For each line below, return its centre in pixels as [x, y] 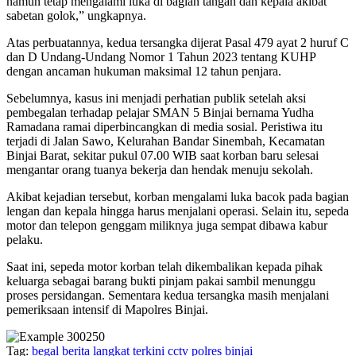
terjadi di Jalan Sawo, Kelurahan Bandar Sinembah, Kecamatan [166, 141]
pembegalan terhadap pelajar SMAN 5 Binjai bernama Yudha [160, 113]
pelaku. [25, 240]
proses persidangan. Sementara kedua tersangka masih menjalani [168, 296]
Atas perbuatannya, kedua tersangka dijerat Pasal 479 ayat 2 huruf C [178, 43]
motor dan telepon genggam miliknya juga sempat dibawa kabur [167, 226]
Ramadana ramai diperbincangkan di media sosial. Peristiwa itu [164, 127]
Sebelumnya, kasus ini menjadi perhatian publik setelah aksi [156, 99]
